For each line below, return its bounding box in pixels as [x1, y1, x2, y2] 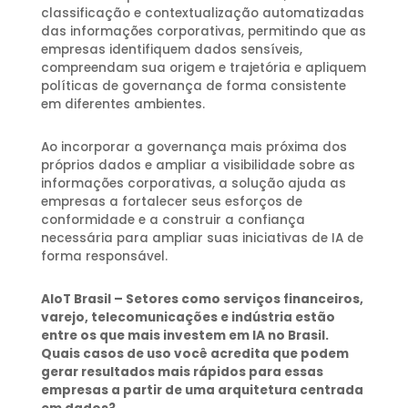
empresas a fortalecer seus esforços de [40, 192, 302, 210]
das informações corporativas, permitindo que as [40, 23, 366, 41]
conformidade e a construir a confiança [40, 210, 305, 229]
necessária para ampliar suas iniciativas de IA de [40, 229, 363, 247]
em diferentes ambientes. [40, 96, 205, 114]
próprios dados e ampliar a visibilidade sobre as [40, 156, 355, 174]
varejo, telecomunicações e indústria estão [40, 308, 335, 326]
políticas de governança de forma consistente [40, 77, 346, 96]
